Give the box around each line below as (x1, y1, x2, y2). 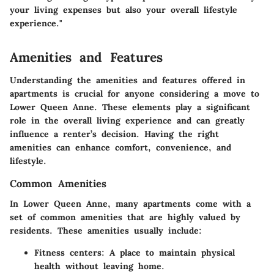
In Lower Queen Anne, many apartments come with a (10, 198, 251, 209)
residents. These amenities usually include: (10, 224, 202, 236)
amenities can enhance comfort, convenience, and (10, 142, 231, 154)
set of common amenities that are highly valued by (10, 211, 240, 223)
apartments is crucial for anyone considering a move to (10, 88, 259, 100)
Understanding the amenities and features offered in (10, 75, 245, 86)
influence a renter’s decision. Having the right (10, 128, 219, 140)
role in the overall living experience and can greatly (10, 115, 245, 127)
